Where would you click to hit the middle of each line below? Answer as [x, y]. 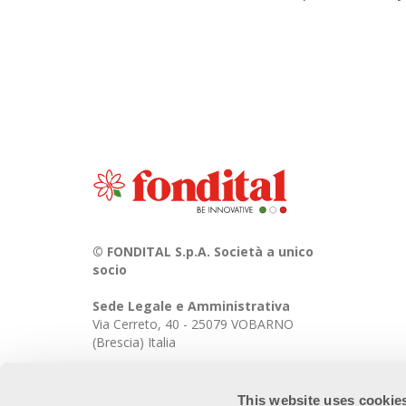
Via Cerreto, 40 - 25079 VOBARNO [193, 324]
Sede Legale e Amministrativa [191, 305]
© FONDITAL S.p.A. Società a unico [203, 251]
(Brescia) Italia [134, 342]
